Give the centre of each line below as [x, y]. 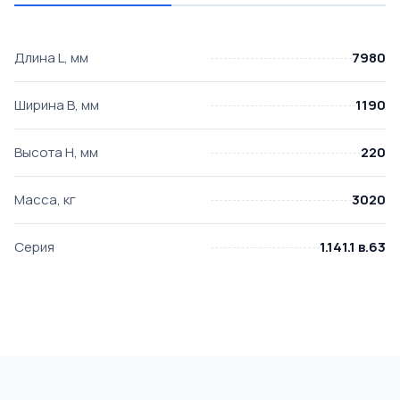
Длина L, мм [51, 58]
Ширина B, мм [57, 105]
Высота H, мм [56, 152]
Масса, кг [45, 200]
